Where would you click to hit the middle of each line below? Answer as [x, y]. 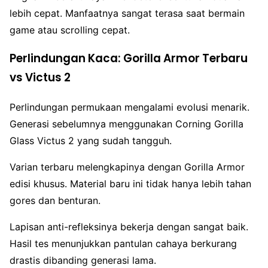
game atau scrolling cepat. [70, 30]
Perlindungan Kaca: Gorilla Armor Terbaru [129, 59]
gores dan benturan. [55, 201]
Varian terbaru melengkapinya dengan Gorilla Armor [127, 167]
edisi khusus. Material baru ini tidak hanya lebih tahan [130, 184]
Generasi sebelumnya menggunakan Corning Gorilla [127, 124]
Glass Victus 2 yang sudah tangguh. [91, 141]
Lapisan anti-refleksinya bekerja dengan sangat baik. [129, 227]
